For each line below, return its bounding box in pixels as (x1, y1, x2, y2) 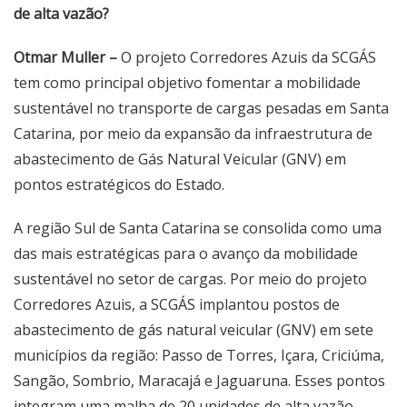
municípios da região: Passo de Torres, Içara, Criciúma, (14, 345, 384, 365)
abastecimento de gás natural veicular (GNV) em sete (14, 320, 373, 340)
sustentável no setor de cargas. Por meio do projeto (14, 269, 367, 289)
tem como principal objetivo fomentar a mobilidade (14, 73, 361, 93)
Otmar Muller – (14, 47, 121, 67)
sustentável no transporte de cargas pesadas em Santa (14, 98, 389, 118)
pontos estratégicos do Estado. (14, 174, 224, 194)
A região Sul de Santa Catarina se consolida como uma (14, 218, 382, 238)
